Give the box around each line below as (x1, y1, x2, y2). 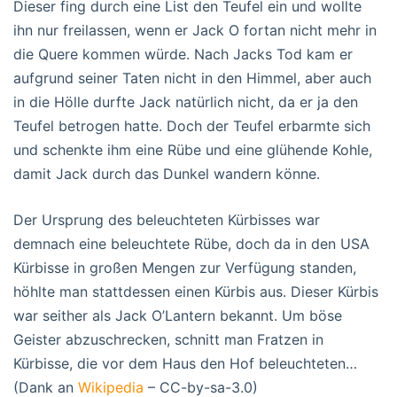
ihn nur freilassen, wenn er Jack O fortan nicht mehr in (13, 20, 377, 39)
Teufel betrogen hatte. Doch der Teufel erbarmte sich (13, 116, 370, 135)
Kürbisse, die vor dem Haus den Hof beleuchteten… (13, 354, 357, 372)
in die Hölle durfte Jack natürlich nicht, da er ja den (13, 92, 358, 111)
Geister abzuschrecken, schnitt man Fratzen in (13, 330, 323, 348)
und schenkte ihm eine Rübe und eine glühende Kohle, (13, 140, 372, 159)
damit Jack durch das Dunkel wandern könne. (13, 164, 320, 183)
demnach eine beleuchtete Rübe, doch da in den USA (13, 234, 370, 253)
